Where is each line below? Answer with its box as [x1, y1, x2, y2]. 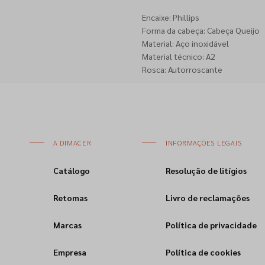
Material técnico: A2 [141, 51, 215, 62]
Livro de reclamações [165, 192, 250, 203]
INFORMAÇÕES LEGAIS [165, 138, 242, 147]
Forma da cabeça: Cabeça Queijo [141, 25, 260, 35]
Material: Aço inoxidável [141, 38, 229, 49]
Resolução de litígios [165, 165, 247, 176]
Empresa [53, 247, 86, 257]
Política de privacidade [165, 219, 257, 230]
